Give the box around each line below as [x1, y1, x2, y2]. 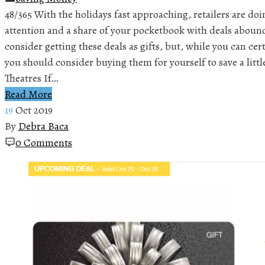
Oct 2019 [15, 102, 53, 117]
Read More [5, 86, 52, 101]
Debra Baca [18, 118, 69, 133]
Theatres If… [5, 70, 58, 85]
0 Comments [15, 135, 72, 150]
